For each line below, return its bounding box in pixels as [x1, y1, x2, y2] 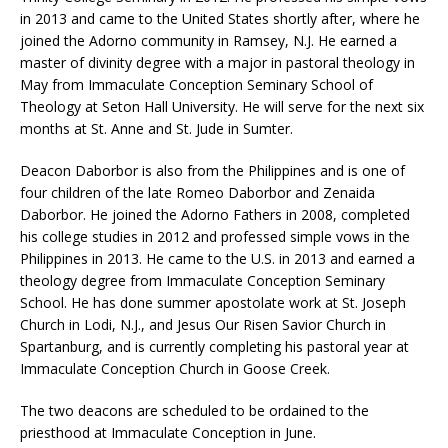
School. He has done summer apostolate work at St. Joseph [20, 293, 406, 313]
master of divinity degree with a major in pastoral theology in [20, 53, 415, 73]
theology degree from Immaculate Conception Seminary [20, 271, 385, 291]
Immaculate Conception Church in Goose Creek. [20, 359, 330, 379]
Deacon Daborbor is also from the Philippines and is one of [20, 161, 405, 181]
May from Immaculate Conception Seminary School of [20, 75, 373, 95]
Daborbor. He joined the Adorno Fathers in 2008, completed [20, 205, 410, 225]
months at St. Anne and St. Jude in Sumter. [20, 119, 293, 139]
